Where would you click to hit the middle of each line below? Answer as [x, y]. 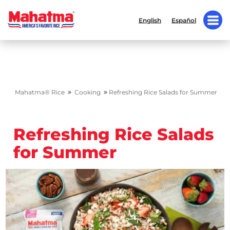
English [150, 20]
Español [184, 20]
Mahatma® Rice [40, 92]
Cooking [87, 92]
